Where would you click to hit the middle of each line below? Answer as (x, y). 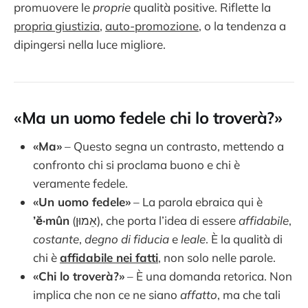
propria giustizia (57, 26)
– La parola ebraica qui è (197, 201)
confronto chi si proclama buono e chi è (136, 164)
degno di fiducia (127, 239)
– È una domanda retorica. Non (208, 276)
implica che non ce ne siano (107, 294)
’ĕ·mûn (51, 220)
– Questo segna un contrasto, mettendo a (173, 146)
